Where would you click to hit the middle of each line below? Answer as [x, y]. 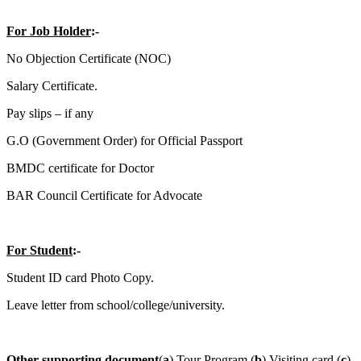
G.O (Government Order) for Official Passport [124, 140]
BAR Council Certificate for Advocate [104, 195]
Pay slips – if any [50, 113]
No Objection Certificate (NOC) [89, 58]
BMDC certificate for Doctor [82, 168]
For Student [39, 250]
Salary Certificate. [52, 85]
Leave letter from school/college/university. [116, 305]
